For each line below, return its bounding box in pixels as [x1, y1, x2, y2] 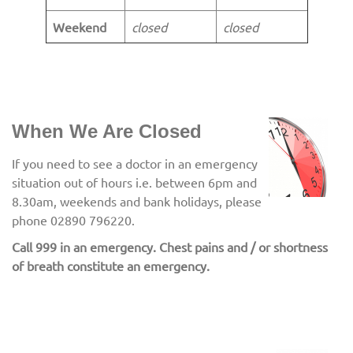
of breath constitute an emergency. [12, 258, 210, 273]
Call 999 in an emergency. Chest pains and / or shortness [12, 239, 328, 255]
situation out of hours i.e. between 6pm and [12, 174, 257, 190]
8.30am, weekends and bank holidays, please [12, 193, 262, 209]
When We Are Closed [12, 121, 202, 142]
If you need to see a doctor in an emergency [12, 155, 258, 171]
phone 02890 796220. [12, 212, 135, 228]
